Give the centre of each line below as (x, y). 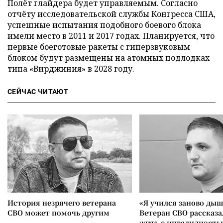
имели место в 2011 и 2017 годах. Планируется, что (111, 36)
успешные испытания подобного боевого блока (104, 25)
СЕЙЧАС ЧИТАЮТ (38, 91)
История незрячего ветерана (62, 202)
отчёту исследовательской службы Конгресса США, (111, 14)
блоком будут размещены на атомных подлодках (109, 57)
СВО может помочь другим (58, 212)
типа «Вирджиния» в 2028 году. (71, 68)
